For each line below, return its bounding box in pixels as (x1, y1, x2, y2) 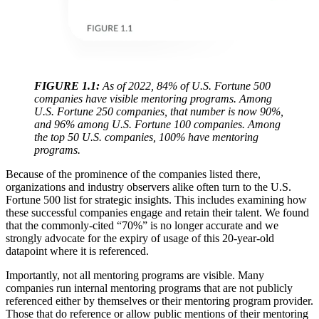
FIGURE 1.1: (34, 79, 100, 92)
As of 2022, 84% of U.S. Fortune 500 (100, 79, 271, 92)
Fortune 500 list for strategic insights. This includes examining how (6, 193, 307, 206)
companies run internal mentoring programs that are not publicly (6, 281, 293, 294)
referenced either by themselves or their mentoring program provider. (6, 294, 313, 307)
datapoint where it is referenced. (6, 244, 149, 257)
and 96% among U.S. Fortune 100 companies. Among (34, 117, 281, 130)
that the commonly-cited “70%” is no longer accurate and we (6, 219, 278, 231)
